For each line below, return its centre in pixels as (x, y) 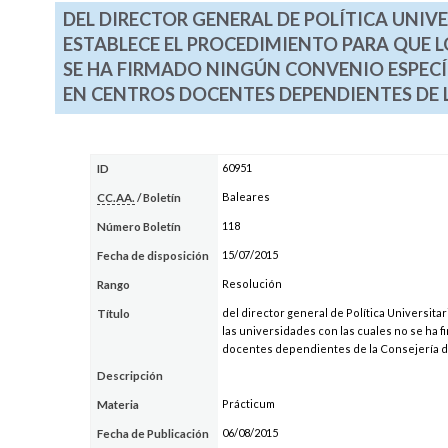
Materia (118, 404)
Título (114, 313)
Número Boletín (139, 226)
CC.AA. (116, 197)
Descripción (130, 375)
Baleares (245, 196)
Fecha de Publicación (153, 433)
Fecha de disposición (153, 255)
